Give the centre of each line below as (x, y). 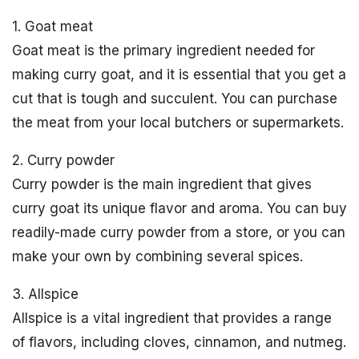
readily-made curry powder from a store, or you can (179, 233)
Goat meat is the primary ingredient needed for (163, 51)
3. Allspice (45, 294)
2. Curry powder (63, 161)
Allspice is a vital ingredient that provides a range (172, 319)
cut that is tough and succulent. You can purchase (175, 99)
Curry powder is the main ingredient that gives (162, 185)
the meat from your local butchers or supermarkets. (178, 123)
